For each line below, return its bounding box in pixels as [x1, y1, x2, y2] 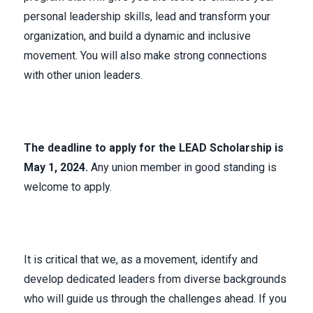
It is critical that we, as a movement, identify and [24, 253, 258, 266]
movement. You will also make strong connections [24, 49, 267, 62]
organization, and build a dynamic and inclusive [24, 29, 251, 43]
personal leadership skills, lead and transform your [24, 10, 270, 23]
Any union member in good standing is [88, 161, 277, 174]
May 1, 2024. [24, 161, 88, 174]
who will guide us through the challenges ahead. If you [24, 292, 286, 305]
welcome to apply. [24, 180, 112, 194]
